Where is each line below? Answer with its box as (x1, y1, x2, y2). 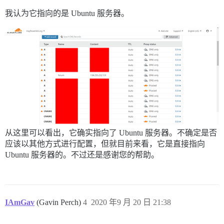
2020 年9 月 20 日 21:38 (91, 197, 171, 206)
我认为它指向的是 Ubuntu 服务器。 (5, 9, 129, 17)
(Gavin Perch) (36, 197, 83, 206)
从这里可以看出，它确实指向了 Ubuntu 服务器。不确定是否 (5, 128, 217, 137)
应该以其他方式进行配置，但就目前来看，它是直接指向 (5, 139, 205, 148)
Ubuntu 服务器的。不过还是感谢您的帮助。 (5, 150, 159, 159)
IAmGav (5, 197, 34, 206)
